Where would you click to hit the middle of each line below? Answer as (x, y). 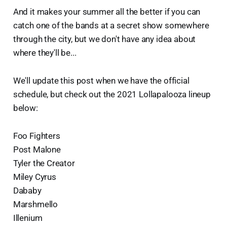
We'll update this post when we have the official (101, 80)
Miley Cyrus (34, 177)
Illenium (28, 218)
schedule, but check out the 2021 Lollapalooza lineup (112, 94)
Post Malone (37, 149)
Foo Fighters (36, 136)
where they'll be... (45, 52)
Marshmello (35, 204)
